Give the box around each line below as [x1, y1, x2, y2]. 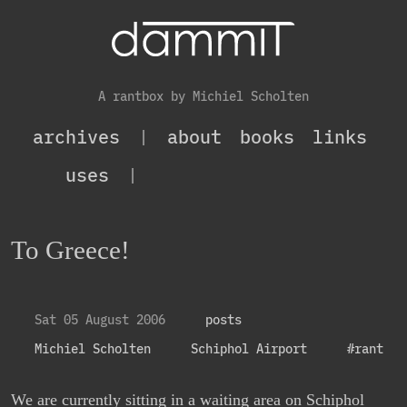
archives [33, 124, 120, 149]
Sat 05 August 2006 [27, 310, 165, 328]
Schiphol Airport [184, 339, 307, 357]
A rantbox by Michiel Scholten [98, 86, 309, 104]
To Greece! [11, 234, 130, 264]
